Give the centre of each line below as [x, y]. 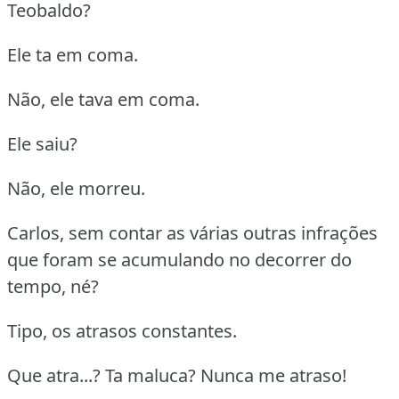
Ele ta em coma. [73, 54]
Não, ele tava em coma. [103, 99]
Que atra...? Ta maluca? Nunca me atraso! [177, 375]
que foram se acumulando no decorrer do [179, 259]
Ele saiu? [42, 143]
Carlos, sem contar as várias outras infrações [192, 232]
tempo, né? [53, 286]
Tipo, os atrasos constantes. [122, 330]
